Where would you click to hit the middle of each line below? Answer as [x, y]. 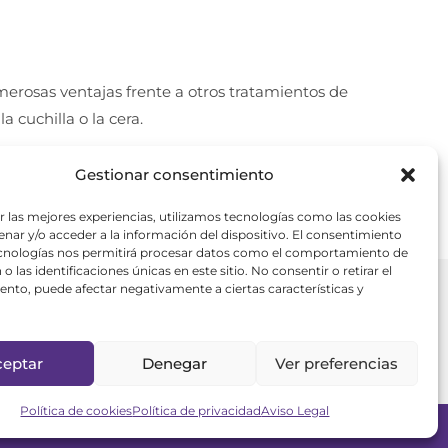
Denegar [175, 363]
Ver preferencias [337, 363]
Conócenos [346, 424]
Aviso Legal [295, 410]
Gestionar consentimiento [175, 174]
